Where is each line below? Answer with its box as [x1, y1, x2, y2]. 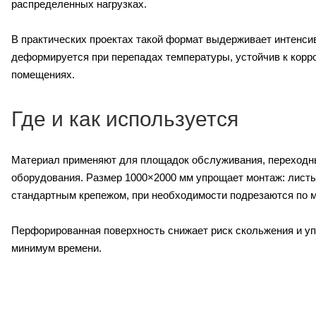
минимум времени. [11, 242, 102, 254]
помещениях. [11, 68, 75, 80]
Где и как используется [11, 107, 238, 130]
